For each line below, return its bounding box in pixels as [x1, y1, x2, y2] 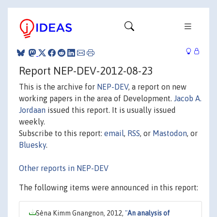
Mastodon [153, 128, 187, 138]
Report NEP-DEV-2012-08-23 [19, 64, 153, 77]
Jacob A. [174, 93, 201, 103]
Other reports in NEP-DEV [19, 163, 108, 172]
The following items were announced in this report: [19, 183, 198, 192]
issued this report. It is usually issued [46, 105, 176, 114]
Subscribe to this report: [19, 128, 104, 138]
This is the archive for [19, 82, 97, 91]
